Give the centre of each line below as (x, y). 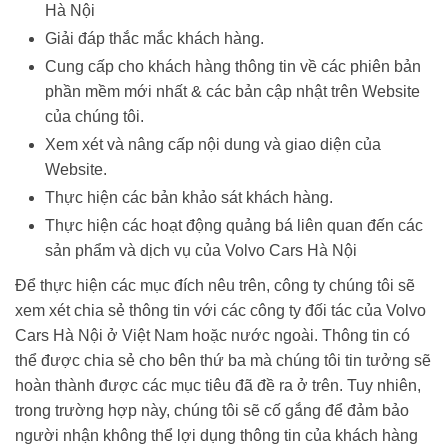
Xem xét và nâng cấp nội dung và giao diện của (213, 145)
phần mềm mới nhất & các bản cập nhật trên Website (232, 92)
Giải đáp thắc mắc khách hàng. (154, 39)
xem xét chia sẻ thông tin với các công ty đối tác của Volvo (220, 311)
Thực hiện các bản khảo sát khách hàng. (189, 198)
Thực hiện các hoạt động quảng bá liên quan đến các (234, 226)
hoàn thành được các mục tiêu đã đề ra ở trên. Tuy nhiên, (218, 386)
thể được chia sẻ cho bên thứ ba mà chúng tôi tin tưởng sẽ (223, 361)
